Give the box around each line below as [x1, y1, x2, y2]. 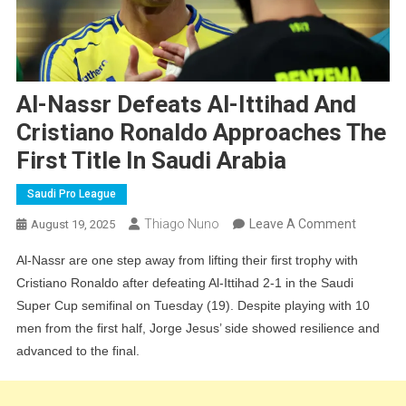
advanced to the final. [15, 343, 140, 358]
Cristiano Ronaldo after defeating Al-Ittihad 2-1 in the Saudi [15, 275, 353, 290]
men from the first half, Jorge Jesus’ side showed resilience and [15, 320, 380, 335]
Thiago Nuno [143, 216, 219, 231]
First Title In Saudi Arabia [15, 146, 286, 174]
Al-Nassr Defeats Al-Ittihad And [15, 90, 356, 118]
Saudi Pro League [26, 187, 116, 200]
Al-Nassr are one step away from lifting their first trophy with [15, 252, 358, 267]
